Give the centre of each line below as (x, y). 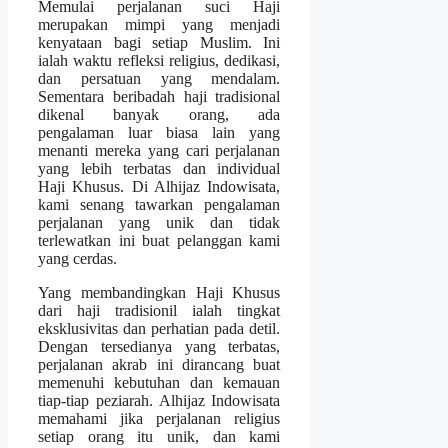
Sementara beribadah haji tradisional (159, 97)
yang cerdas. (77, 259)
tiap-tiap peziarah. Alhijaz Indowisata (159, 401)
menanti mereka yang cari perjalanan (159, 151)
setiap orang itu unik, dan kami (159, 437)
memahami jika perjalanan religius (159, 419)
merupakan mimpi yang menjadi (159, 25)
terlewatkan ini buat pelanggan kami (159, 241)
